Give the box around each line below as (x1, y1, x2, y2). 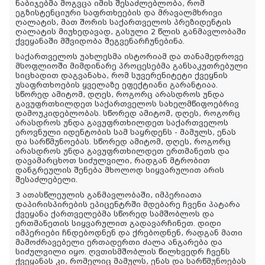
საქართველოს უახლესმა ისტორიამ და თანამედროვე (15, 52, 244, 61)
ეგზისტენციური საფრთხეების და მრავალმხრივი (15, 8, 222, 17)
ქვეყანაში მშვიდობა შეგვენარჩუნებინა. (15, 37, 185, 46)
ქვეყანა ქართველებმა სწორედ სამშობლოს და (15, 209, 214, 218)
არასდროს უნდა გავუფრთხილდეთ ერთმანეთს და (15, 147, 230, 156)
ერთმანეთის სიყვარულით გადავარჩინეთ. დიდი (15, 219, 221, 228)
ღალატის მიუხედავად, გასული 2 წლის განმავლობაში (15, 27, 246, 36)
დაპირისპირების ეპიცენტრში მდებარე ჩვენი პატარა (15, 200, 240, 209)
